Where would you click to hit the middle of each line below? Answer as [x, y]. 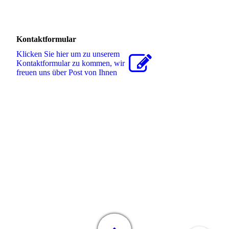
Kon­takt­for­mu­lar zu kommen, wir [71, 63]
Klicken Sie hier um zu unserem [68, 54]
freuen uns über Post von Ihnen [67, 73]
